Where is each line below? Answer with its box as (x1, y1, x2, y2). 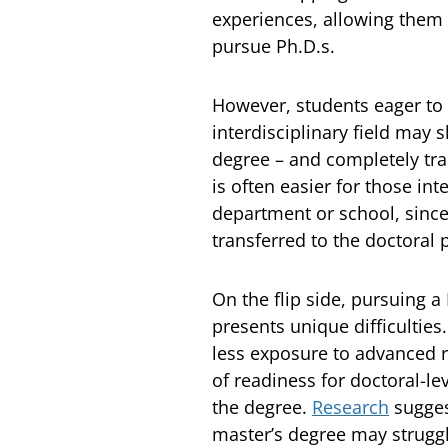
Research (312, 395, 389, 419)
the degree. (212, 395, 312, 419)
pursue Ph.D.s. (212, 34, 335, 58)
